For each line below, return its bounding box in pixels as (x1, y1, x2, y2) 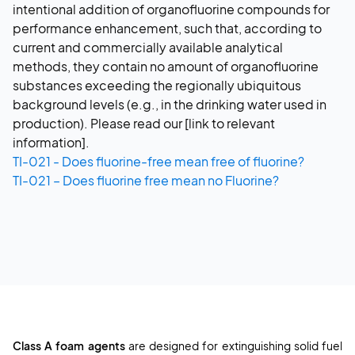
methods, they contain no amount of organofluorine (13, 57, 319, 74)
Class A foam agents (13, 338, 125, 353)
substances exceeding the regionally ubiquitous (13, 76, 301, 94)
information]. (13, 133, 90, 151)
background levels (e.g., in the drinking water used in (13, 95, 326, 113)
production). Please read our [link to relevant (13, 114, 275, 132)
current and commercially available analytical (13, 38, 283, 55)
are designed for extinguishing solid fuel (124, 338, 343, 353)
